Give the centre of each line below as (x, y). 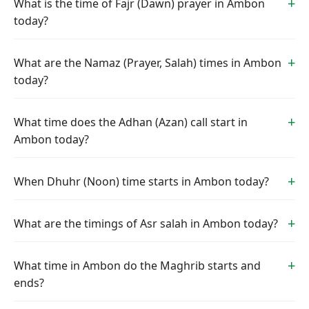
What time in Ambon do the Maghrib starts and (137, 266)
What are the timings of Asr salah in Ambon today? (146, 223)
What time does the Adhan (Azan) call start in (131, 122)
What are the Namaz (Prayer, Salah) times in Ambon (148, 63)
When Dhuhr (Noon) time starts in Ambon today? (141, 181)
